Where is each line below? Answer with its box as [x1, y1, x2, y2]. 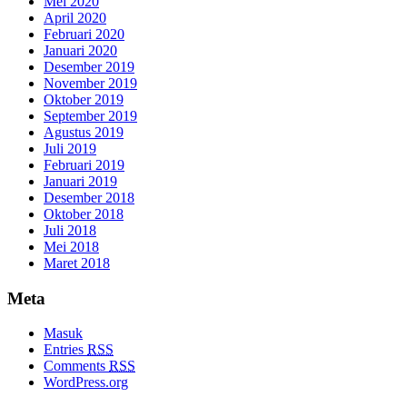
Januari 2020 [44, 43, 117, 58]
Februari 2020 [44, 26, 124, 42]
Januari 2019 [44, 174, 117, 189]
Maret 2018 [44, 255, 110, 271]
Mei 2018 [44, 239, 99, 254]
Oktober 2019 [44, 92, 124, 107]
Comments [44, 358, 109, 374]
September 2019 [44, 108, 137, 124]
